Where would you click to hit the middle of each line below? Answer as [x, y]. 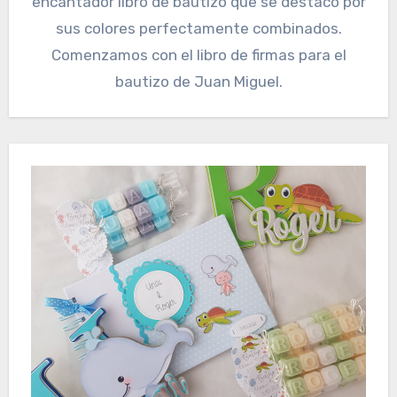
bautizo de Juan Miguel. [198, 81]
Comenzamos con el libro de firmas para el [198, 54]
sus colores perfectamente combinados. [198, 28]
